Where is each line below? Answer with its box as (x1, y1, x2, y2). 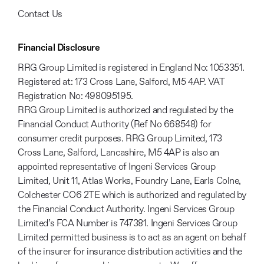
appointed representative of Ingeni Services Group (18, 162, 216, 172)
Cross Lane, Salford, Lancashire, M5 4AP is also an (18, 148, 219, 158)
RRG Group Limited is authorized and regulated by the (18, 105, 233, 115)
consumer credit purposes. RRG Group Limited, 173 (18, 134, 222, 144)
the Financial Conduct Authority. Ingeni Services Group (18, 204, 235, 214)
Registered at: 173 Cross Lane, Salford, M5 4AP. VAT (18, 77, 225, 87)
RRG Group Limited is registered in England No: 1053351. (18, 63, 245, 73)
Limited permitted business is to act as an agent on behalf (18, 233, 246, 243)
